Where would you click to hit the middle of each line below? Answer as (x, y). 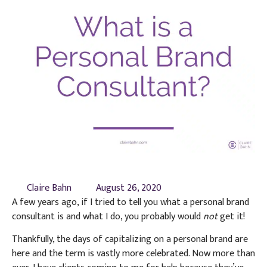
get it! (231, 216)
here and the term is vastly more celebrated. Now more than (133, 253)
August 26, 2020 (129, 188)
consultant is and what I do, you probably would (108, 216)
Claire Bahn (49, 188)
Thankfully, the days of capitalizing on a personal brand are (130, 239)
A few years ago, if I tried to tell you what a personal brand (131, 202)
